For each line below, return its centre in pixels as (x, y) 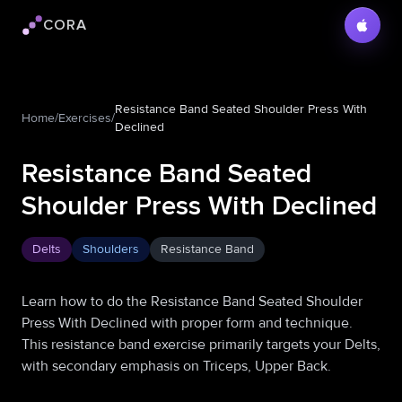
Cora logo (51, 35)
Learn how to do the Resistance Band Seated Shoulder (192, 301)
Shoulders (111, 249)
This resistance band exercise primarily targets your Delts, (201, 345)
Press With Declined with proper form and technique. (187, 323)
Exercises (85, 118)
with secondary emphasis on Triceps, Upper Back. (176, 366)
